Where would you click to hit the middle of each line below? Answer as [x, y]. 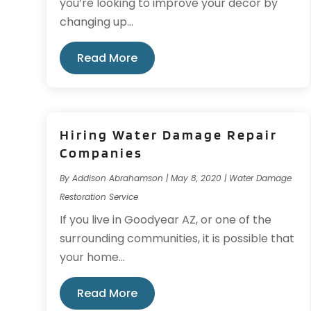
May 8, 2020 [196, 178]
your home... [93, 257]
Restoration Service [99, 197]
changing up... [97, 22]
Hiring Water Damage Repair [169, 135]
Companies [102, 153]
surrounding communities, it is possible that [177, 238]
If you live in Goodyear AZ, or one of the [166, 220]
